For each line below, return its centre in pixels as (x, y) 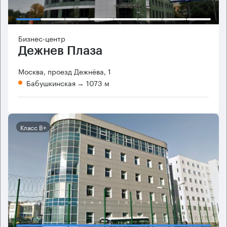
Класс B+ (33, 127)
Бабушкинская (51, 82)
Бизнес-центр (42, 38)
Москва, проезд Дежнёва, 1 (65, 71)
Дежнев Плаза (60, 50)
